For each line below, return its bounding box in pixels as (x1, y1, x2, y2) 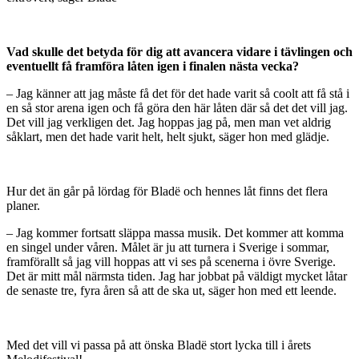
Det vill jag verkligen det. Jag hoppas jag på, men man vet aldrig (6, 115, 331, 130)
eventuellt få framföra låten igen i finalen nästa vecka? (6, 59, 299, 74)
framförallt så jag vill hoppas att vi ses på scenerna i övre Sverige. (6, 255, 336, 269)
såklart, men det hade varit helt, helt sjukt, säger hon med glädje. (6, 130, 329, 144)
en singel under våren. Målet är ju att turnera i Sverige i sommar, (6, 240, 329, 255)
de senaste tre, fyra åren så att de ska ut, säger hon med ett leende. (6, 284, 337, 298)
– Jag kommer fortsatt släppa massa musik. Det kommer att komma (6, 226, 344, 240)
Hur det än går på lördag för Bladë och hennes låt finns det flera (6, 184, 328, 199)
